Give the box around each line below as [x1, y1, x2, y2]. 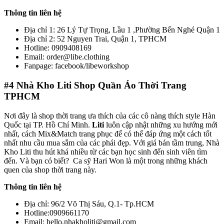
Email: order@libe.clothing [24, 52, 109, 61]
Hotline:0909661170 [24, 208, 89, 217]
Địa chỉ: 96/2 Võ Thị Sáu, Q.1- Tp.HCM [24, 199, 154, 208]
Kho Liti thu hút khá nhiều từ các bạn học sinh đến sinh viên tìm [4, 147, 207, 156]
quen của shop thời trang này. [4, 165, 96, 174]
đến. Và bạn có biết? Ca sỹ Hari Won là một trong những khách [4, 156, 207, 165]
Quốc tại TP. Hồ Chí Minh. [4, 120, 92, 129]
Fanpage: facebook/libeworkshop [24, 61, 129, 70]
